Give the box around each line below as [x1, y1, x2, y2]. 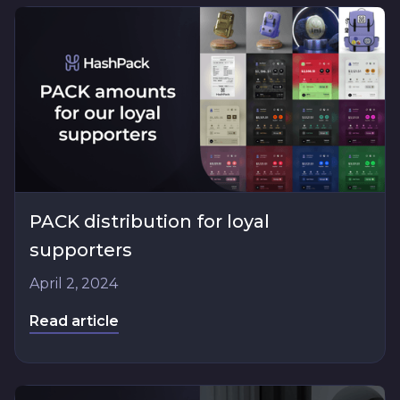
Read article [29, 312, 119, 329]
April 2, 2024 [29, 274, 118, 292]
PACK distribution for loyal [29, 210, 270, 232]
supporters [29, 238, 132, 261]
